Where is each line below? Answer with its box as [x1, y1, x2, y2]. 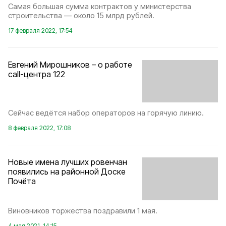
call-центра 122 [8, 69, 65, 79]
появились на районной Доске [8, 166, 126, 177]
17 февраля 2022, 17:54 [8, 26, 73, 34]
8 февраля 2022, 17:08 [8, 124, 71, 132]
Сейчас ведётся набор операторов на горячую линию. [8, 108, 204, 118]
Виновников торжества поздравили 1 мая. [8, 205, 157, 215]
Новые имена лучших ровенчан [8, 157, 127, 167]
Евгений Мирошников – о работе [8, 59, 132, 70]
